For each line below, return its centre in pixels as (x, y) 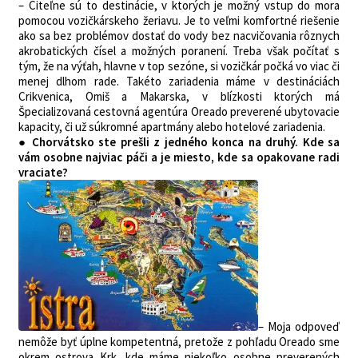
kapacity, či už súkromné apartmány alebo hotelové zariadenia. (172, 127)
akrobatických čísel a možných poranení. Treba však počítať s (179, 51)
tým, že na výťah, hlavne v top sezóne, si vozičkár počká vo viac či (179, 66)
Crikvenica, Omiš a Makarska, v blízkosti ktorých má (179, 96)
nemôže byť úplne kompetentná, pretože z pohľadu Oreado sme (179, 342)
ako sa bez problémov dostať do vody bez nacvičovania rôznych (179, 36)
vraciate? (43, 172)
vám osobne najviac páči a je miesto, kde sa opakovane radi (179, 157)
